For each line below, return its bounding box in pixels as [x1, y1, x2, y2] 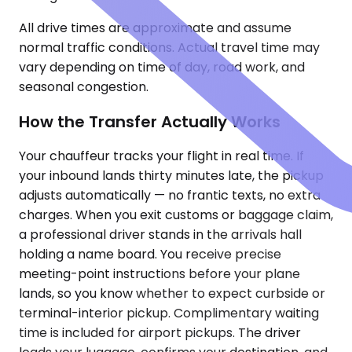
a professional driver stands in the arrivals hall [19, 225, 302, 244]
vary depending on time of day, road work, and [19, 58, 305, 76]
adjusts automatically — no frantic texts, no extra [19, 186, 321, 205]
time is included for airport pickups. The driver [19, 324, 301, 343]
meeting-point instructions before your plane [19, 265, 300, 284]
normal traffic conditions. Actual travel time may [19, 38, 320, 57]
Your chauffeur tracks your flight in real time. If [19, 147, 304, 166]
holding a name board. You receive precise [19, 245, 281, 264]
